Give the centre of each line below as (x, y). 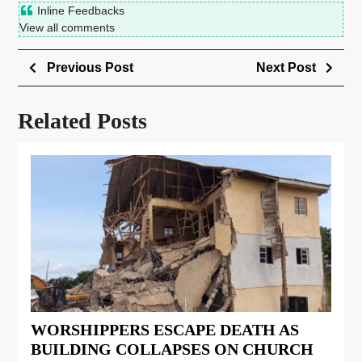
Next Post (286, 67)
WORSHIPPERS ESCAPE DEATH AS (165, 329)
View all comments (67, 27)
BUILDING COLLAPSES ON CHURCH (172, 349)
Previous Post (90, 67)
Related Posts (82, 121)
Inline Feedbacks (79, 11)
